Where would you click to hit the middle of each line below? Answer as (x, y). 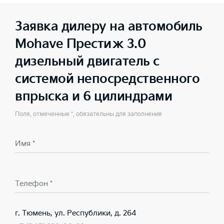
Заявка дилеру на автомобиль (109, 27)
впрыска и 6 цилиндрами (93, 97)
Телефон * (34, 184)
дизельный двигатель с (87, 62)
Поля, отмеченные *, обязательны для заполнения (88, 114)
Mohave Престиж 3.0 (80, 44)
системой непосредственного (107, 79)
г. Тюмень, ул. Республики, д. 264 (76, 213)
